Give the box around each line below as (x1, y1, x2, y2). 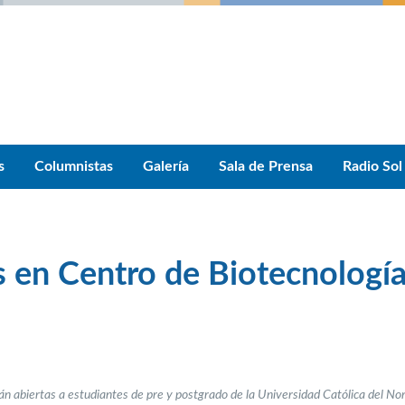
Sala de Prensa (219, 159, 313, 174)
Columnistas (34, 159, 113, 174)
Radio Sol (343, 159, 402, 174)
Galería (143, 159, 189, 174)
